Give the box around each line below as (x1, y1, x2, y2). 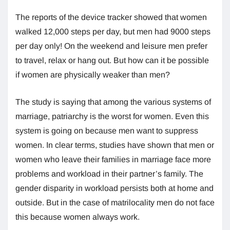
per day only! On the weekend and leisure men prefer (15, 41, 207, 50)
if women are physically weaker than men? (15, 70, 170, 79)
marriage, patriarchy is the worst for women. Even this (15, 111, 209, 121)
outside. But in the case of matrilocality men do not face (15, 198, 215, 207)
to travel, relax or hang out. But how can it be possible (15, 55, 209, 65)
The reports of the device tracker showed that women (15, 12, 207, 22)
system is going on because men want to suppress (15, 126, 198, 135)
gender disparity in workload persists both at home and (15, 183, 214, 193)
